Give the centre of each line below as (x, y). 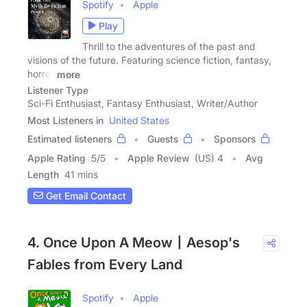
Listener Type (58, 90)
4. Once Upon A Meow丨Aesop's (134, 242)
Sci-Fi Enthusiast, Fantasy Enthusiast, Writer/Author (143, 103)
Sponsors (235, 138)
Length (43, 174)
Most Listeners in (65, 120)
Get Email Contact (85, 196)
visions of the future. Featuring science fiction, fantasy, (149, 60)
